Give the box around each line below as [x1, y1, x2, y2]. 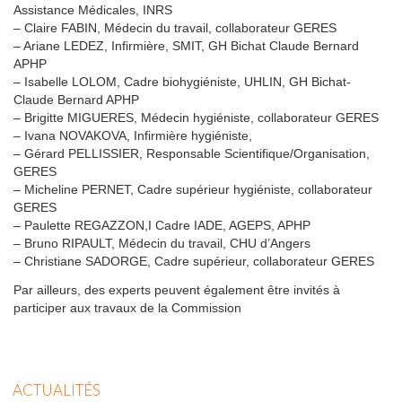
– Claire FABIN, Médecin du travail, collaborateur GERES [13, 20, 336, 35]
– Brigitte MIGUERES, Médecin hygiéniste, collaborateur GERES [13, 109, 379, 125]
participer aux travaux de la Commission [13, 300, 241, 315]
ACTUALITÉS [13, 380, 100, 399]
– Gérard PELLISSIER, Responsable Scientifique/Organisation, [13, 145, 370, 161]
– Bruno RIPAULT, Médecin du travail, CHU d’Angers [13, 235, 310, 250]
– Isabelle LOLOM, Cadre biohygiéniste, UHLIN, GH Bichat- [13, 74, 351, 89]
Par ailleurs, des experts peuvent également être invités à [13, 282, 340, 297]
